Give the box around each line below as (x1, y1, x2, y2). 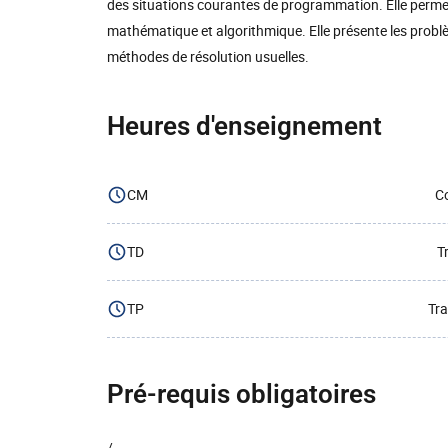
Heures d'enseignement (107, 111, 382, 141)
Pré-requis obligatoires (107, 379, 376, 409)
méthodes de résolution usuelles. (107, 47, 309, 66)
